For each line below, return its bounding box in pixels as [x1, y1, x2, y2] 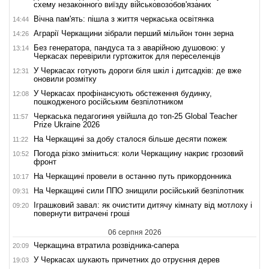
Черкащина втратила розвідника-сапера [34, 240, 179, 250]
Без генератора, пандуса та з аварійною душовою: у [34, 43, 225, 52]
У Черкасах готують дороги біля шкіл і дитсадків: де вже [34, 65, 241, 75]
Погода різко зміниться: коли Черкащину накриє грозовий [34, 148, 243, 158]
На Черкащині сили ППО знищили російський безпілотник [34, 186, 244, 195]
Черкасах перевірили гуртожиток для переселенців [34, 51, 220, 61]
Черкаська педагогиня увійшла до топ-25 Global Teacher [34, 111, 237, 121]
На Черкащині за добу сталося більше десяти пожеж [34, 134, 227, 144]
